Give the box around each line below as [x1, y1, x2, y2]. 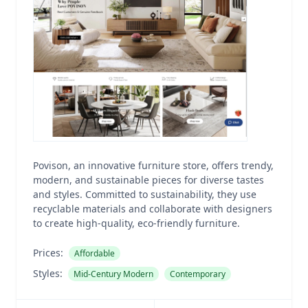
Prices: [33, 246, 63, 259]
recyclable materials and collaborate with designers [33, 202, 272, 215]
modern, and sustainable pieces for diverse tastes [33, 173, 264, 186]
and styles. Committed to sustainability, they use [33, 188, 256, 201]
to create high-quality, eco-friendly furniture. [33, 217, 240, 230]
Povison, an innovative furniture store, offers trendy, [33, 159, 274, 172]
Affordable [74, 247, 115, 259]
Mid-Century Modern [74, 268, 153, 280]
